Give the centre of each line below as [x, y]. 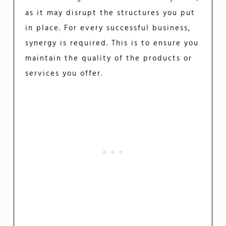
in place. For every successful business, [108, 28]
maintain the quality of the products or [109, 58]
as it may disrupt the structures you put [110, 13]
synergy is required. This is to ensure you [112, 43]
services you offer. [64, 73]
